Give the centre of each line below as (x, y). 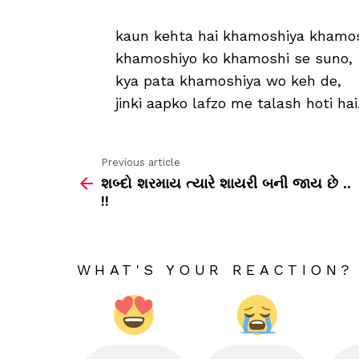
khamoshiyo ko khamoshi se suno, (234, 58)
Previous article (141, 163)
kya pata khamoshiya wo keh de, (228, 81)
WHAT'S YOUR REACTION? (216, 269)
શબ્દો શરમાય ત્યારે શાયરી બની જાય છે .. (226, 183)
